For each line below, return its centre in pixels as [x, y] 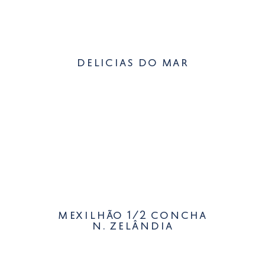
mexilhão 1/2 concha [132, 216]
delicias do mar [132, 63]
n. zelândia [132, 227]
